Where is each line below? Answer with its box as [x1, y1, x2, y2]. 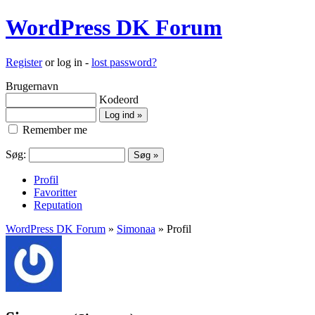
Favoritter [34, 186, 77, 198]
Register [6, 56, 42, 68]
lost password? [91, 56, 157, 68]
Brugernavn [6, 79, 58, 92]
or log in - [42, 56, 91, 68]
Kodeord [99, 93, 139, 105]
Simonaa [117, 222, 155, 235]
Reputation [34, 198, 82, 211]
